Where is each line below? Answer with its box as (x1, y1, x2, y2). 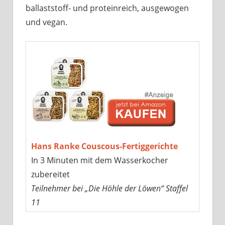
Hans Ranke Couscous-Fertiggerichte (31, 141, 178, 152)
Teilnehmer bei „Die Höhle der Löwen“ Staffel (31, 183, 188, 194)
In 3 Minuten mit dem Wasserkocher (31, 155, 168, 166)
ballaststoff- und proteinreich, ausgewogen (26, 3, 189, 14)
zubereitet (31, 169, 70, 180)
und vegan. (26, 17, 67, 28)
